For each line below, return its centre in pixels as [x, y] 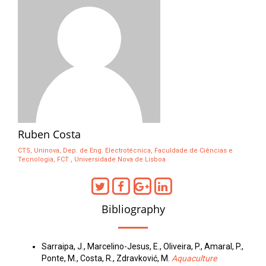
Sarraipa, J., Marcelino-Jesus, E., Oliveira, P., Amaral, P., [142, 247]
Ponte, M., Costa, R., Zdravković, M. [107, 259]
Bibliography [133, 209]
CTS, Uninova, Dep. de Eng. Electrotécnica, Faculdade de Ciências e [125, 151]
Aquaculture [194, 259]
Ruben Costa [49, 134]
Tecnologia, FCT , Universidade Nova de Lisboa [92, 159]
